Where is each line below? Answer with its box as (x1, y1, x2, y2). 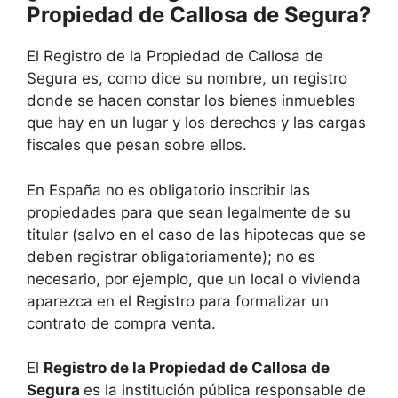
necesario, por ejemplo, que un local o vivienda (27, 269, 361, 288)
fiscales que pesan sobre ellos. (27, 136, 247, 155)
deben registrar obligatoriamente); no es (27, 247, 315, 266)
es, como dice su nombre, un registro (82, 69, 347, 88)
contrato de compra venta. (27, 314, 216, 332)
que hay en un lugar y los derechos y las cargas (27, 114, 366, 132)
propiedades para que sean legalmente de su (27, 203, 351, 221)
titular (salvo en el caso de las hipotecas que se (27, 225, 366, 243)
